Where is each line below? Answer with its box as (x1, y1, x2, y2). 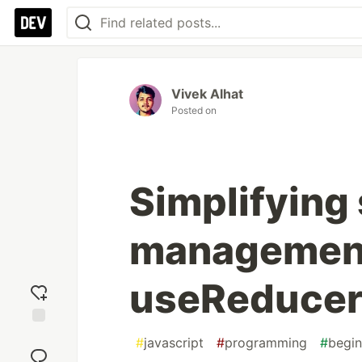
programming (225, 335, 307, 351)
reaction (17, 343, 61, 357)
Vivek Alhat (171, 86, 243, 102)
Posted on (171, 104, 217, 116)
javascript (144, 335, 204, 351)
